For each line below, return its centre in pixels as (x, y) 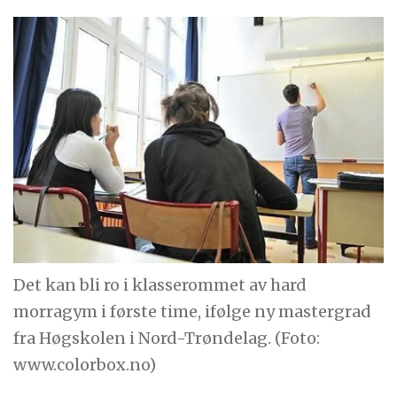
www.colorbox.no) (85, 365)
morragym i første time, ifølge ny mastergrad (193, 312)
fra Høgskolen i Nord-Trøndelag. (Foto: (167, 339)
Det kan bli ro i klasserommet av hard (160, 285)
